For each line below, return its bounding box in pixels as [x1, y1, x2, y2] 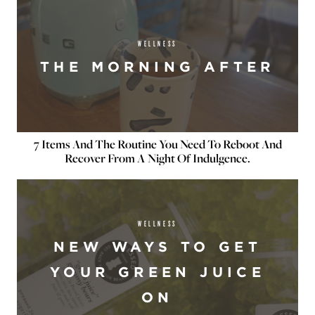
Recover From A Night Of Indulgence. [65, 150, 250, 167]
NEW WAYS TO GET [53, 238, 262, 255]
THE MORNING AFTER [40, 58, 275, 75]
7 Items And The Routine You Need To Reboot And [33, 136, 282, 153]
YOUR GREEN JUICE [49, 263, 266, 281]
